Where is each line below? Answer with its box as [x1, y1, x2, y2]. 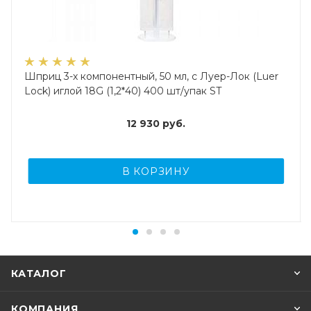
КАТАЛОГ [11, 267, 67, 280]
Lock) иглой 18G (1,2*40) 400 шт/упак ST [24, 85, 221, 98]
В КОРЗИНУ [121, 165, 190, 178]
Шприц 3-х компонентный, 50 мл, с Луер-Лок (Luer [24, 70, 278, 83]
